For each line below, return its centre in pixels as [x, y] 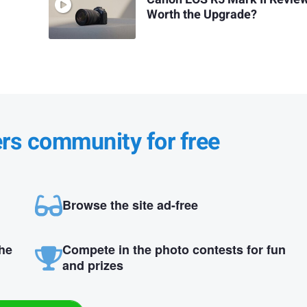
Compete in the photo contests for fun [174, 249]
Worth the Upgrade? [202, 14]
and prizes [93, 265]
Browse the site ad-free [130, 205]
